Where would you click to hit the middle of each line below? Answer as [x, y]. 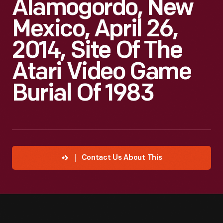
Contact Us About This [122, 158]
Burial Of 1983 [83, 95]
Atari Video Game [102, 73]
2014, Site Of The [97, 52]
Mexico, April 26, [95, 30]
